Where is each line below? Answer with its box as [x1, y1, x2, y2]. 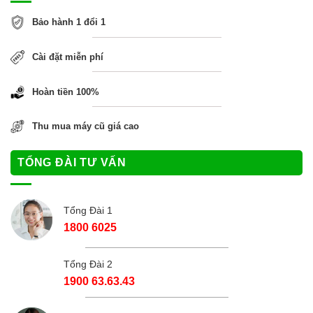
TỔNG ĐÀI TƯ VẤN [17, 156, 126, 169]
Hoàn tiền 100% [32, 86, 100, 97]
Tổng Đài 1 [64, 204, 112, 216]
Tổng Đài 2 [64, 258, 112, 270]
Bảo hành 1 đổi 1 [32, 17, 106, 28]
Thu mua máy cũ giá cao [32, 121, 140, 132]
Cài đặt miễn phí [32, 51, 104, 62]
